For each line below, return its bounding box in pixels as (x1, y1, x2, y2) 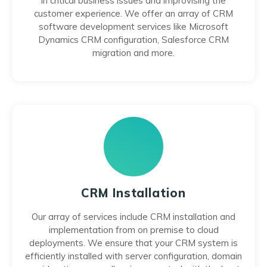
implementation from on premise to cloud (48, 224, 219, 235)
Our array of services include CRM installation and (32, 211, 235, 222)
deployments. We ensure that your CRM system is (29, 237, 238, 249)
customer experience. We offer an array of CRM (34, 8, 233, 19)
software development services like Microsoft (39, 21, 228, 32)
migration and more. (92, 47, 175, 58)
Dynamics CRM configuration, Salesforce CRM (38, 34, 229, 45)
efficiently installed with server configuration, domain (25, 250, 242, 262)
